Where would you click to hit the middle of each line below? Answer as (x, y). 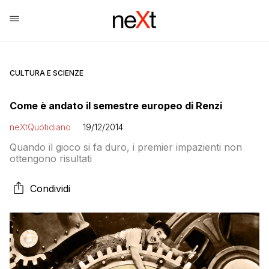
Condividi (50, 189)
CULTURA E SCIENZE (47, 73)
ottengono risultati (51, 159)
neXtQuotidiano (40, 127)
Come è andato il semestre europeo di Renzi (116, 106)
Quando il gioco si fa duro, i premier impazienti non (126, 147)
